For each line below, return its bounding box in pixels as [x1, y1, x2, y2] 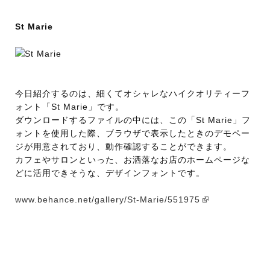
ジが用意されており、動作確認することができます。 [15, 142, 232, 152]
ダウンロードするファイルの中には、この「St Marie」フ [15, 115, 251, 125]
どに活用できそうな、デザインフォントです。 [15, 168, 205, 178]
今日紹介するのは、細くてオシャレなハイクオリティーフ [15, 89, 250, 99]
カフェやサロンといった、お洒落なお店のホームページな [15, 155, 250, 165]
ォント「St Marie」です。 [15, 102, 124, 112]
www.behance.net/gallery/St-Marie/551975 [15, 195, 200, 205]
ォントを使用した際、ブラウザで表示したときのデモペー [15, 128, 250, 139]
